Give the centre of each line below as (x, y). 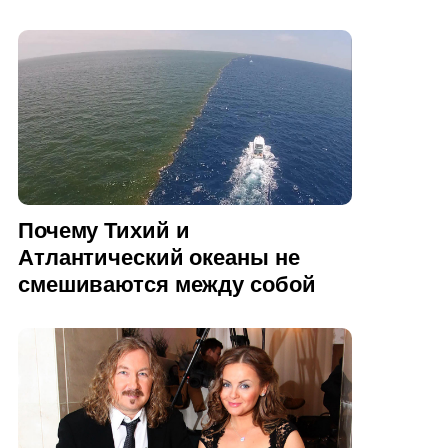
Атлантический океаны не (159, 258)
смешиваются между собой (167, 285)
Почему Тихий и (104, 231)
